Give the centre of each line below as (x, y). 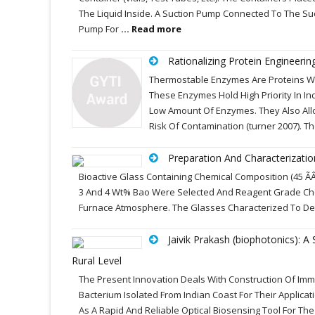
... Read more (151, 29)
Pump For (100, 29)
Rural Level (97, 261)
